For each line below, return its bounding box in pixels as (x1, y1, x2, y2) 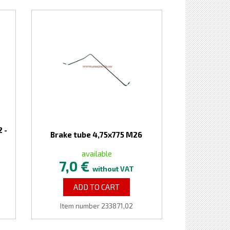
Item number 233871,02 (60, 202, 133, 210)
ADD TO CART (73, 182, 120, 191)
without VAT (92, 165, 135, 173)
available (81, 149, 112, 158)
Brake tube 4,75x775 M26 (50, 130, 143, 139)
